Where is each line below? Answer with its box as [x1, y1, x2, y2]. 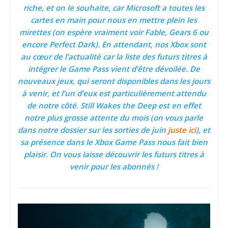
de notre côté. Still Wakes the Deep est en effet [26, 100, 201, 111]
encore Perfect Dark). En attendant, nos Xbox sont [21, 39, 206, 50]
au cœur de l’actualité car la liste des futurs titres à [20, 51, 207, 62]
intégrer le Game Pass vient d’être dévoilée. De [27, 64, 200, 74]
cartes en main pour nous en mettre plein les [31, 15, 197, 25]
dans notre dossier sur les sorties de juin [17, 125, 168, 135]
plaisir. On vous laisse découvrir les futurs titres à [23, 149, 204, 160]
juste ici [167, 125, 196, 135]
